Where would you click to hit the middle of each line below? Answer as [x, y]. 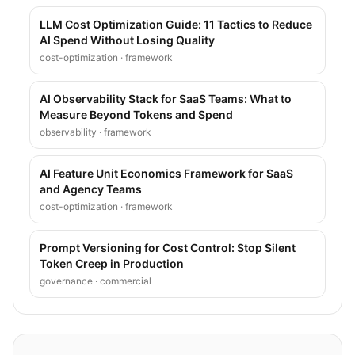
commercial [126, 281]
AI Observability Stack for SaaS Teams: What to [166, 98]
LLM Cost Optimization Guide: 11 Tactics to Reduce [176, 24]
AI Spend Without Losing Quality [127, 40]
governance [66, 281]
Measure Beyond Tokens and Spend [136, 114]
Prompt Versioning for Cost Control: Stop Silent [168, 247]
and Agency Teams [91, 189]
